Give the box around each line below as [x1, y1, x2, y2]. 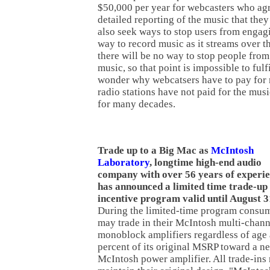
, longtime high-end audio [149, 156, 262, 168]
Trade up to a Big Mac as [98, 144, 211, 156]
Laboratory [98, 156, 149, 168]
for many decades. [98, 98, 175, 110]
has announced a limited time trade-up [98, 180, 268, 192]
